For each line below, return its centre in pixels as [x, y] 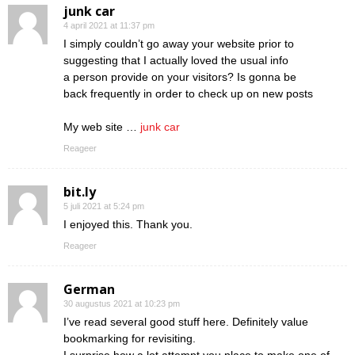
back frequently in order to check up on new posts [188, 94]
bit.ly [80, 192]
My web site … [102, 127]
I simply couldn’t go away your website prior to [179, 44]
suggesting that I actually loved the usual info [176, 61]
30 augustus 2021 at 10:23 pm [122, 304]
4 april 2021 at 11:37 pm [109, 26]
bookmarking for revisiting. [130, 339]
